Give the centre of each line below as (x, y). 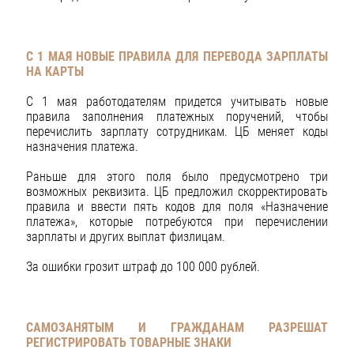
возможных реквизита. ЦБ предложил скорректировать (177, 191)
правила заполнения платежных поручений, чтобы (177, 116)
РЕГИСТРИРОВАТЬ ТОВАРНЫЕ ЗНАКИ (129, 342)
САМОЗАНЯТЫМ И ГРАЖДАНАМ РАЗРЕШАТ (177, 327)
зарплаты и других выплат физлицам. (126, 236)
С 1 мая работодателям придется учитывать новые (177, 101)
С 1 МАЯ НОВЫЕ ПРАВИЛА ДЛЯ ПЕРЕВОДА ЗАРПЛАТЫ (177, 56)
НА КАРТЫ (55, 71)
